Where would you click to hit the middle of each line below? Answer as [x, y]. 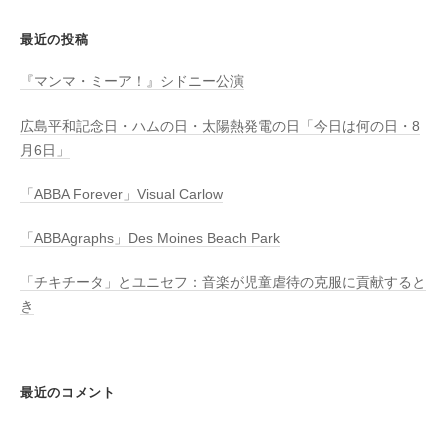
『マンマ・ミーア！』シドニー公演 [132, 82]
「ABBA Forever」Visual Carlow [121, 194]
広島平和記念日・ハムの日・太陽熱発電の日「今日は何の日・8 [220, 126]
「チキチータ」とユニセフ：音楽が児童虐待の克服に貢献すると [223, 283]
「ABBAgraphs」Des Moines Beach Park [150, 239]
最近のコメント [68, 393]
